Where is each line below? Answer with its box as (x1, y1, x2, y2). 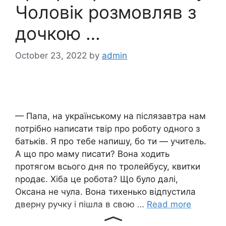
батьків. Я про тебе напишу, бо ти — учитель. (15, 136, 206, 147)
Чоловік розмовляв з (15, 1, 196, 23)
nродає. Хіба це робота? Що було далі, (15, 174, 178, 185)
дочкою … (15, 22, 100, 44)
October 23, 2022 (15, 50, 87, 61)
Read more (147, 199, 191, 210)
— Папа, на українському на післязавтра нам (15, 111, 206, 122)
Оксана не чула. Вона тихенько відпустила (15, 187, 196, 197)
